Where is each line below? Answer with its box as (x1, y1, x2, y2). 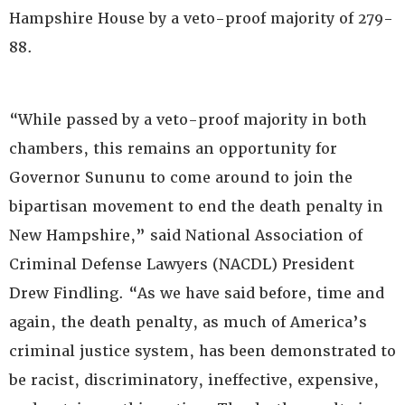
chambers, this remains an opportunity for (9, 139, 337, 158)
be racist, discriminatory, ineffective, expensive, (9, 371, 379, 390)
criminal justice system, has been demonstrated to (9, 342, 396, 361)
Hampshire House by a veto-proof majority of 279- (9, 9, 393, 28)
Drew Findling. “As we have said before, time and (9, 284, 384, 303)
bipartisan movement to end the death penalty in (9, 197, 383, 216)
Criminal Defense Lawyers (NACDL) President (9, 255, 354, 274)
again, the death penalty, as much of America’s (9, 313, 367, 332)
